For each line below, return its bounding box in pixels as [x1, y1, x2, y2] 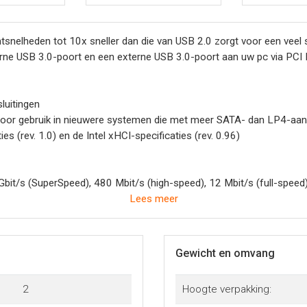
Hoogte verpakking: [182, 282, 271, 295]
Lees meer [129, 192, 178, 205]
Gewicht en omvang [175, 246, 275, 260]
